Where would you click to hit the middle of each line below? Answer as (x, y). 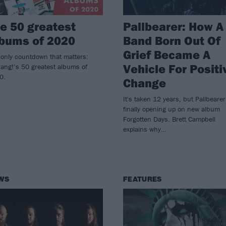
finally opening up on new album (171, 109)
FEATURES (142, 179)
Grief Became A (166, 54)
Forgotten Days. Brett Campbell (169, 119)
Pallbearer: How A (173, 26)
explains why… (144, 129)
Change (144, 82)
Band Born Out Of (172, 40)
